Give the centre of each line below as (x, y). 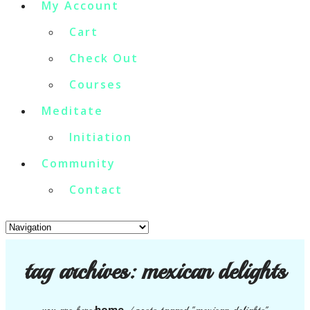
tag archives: (83, 271)
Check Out (104, 58)
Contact (96, 190)
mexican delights (214, 271)
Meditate (72, 111)
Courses (96, 85)
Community (79, 164)
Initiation (101, 137)
